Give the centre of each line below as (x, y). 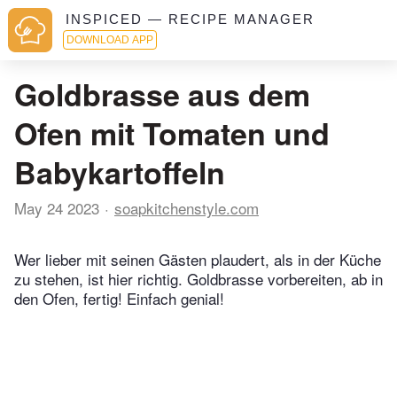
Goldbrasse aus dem (162, 94)
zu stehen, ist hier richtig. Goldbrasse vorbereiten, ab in (198, 279)
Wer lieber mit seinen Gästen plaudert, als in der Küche (198, 260)
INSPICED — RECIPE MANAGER (190, 19)
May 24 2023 (57, 208)
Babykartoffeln (120, 172)
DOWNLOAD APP (110, 40)
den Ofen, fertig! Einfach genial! (119, 299)
